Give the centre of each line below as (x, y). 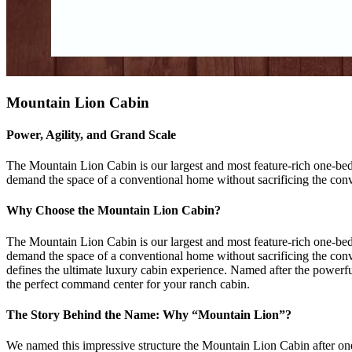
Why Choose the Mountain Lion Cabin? (114, 211)
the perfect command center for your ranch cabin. (128, 284)
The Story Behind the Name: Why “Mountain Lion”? (149, 314)
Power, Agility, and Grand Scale (91, 134)
